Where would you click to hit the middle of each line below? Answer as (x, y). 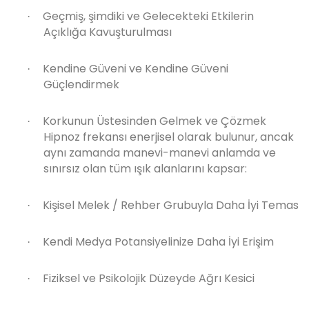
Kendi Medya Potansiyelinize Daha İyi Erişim (158, 242)
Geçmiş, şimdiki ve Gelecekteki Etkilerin (148, 16)
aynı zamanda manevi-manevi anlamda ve (160, 153)
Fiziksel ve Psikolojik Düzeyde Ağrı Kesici (149, 278)
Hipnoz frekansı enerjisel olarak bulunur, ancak (169, 137)
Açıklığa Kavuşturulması (108, 32)
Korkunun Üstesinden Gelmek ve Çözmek (154, 121)
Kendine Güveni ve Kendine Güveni (136, 69)
